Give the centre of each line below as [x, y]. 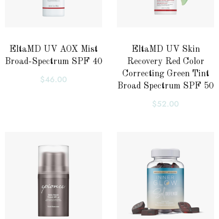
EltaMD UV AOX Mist [54, 49]
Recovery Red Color [165, 61]
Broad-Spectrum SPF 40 [54, 61]
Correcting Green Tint [165, 74]
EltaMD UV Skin [165, 49]
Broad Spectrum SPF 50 [165, 86]
